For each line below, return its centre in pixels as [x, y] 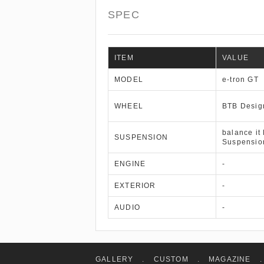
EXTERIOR [135, 186]
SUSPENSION [141, 137]
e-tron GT [240, 80]
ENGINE [130, 164]
